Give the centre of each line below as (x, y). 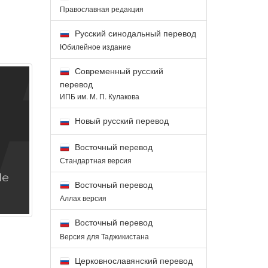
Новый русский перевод (120, 121)
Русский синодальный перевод (134, 33)
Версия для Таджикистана (104, 236)
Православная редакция (101, 8)
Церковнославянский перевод (132, 260)
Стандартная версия (95, 160)
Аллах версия (83, 198)
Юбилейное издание (95, 46)
